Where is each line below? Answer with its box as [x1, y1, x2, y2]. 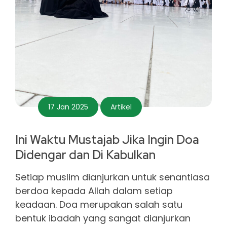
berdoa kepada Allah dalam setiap [15, 184, 173, 198]
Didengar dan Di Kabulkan [15, 147, 156, 163]
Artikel [110, 102, 132, 112]
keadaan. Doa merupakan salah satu [15, 198, 182, 211]
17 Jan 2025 [48, 102, 88, 112]
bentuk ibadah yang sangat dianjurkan [15, 212, 191, 225]
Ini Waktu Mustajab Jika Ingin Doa [15, 132, 199, 148]
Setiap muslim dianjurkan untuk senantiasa [15, 171, 210, 184]
